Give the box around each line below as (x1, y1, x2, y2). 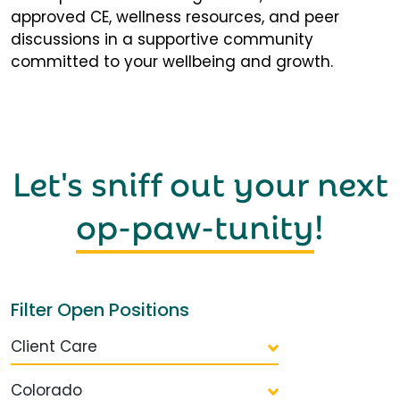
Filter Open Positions (11, 297, 189, 323)
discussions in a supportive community (11, 29, 313, 51)
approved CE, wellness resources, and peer (11, 6, 339, 29)
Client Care (11, 336, 97, 358)
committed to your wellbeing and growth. (11, 51, 333, 73)
